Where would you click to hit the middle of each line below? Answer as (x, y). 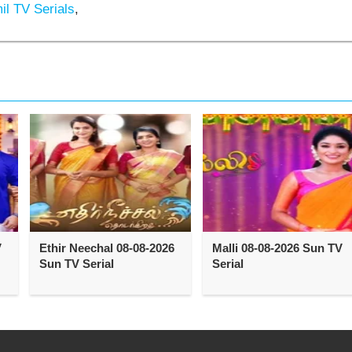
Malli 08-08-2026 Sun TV (277, 247)
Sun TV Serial (76, 263)
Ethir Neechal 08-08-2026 (106, 247)
